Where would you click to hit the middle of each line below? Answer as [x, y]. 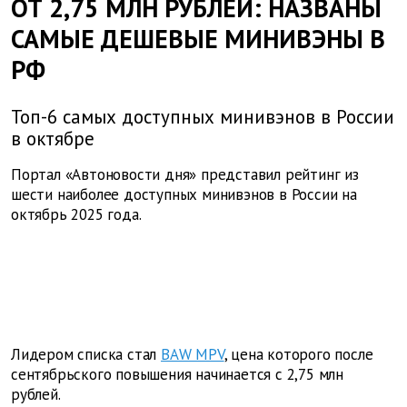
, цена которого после [298, 355]
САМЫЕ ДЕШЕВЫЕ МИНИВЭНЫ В [198, 39]
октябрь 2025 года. [76, 215]
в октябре [53, 139]
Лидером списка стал [84, 355]
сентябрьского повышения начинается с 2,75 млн [177, 375]
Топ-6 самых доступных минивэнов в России [203, 117]
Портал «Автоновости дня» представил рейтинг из [185, 175]
